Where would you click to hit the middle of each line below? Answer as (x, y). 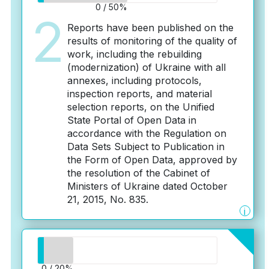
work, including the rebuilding (134, 54)
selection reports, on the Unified (141, 107)
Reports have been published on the (150, 28)
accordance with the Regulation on (147, 133)
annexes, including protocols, (134, 80)
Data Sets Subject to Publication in (146, 147)
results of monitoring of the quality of (152, 41)
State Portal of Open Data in (131, 120)
